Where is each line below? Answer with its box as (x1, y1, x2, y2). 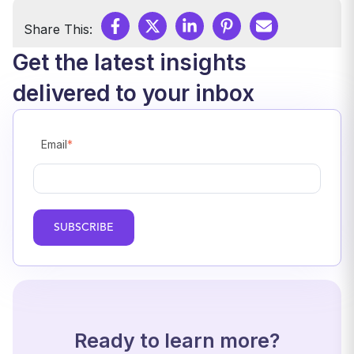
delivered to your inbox (13, 79, 254, 107)
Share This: (24, 21, 92, 37)
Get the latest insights (13, 48, 247, 76)
